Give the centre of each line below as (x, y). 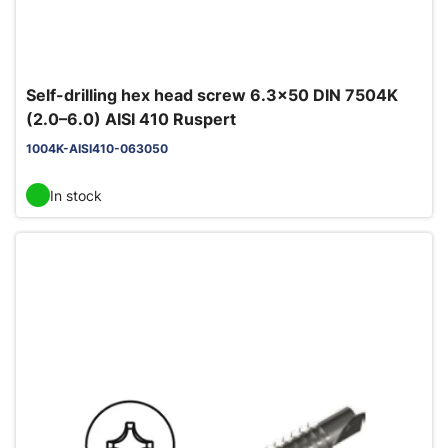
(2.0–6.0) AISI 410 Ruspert (131, 119)
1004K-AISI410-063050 (97, 148)
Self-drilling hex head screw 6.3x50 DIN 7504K (212, 95)
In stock (76, 195)
